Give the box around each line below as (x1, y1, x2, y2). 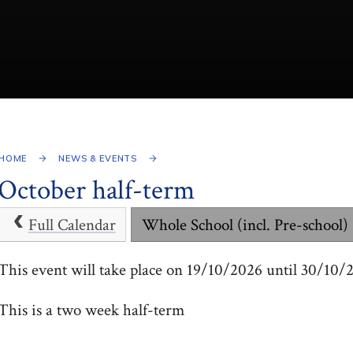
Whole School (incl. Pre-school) (142, 214, 349, 236)
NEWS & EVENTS (58, 152, 138, 164)
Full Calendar (28, 214, 116, 236)
